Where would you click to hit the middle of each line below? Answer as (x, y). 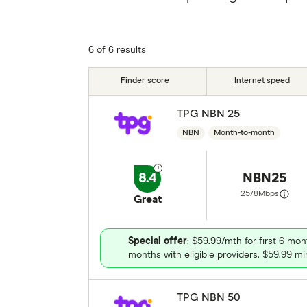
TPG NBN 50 (208, 297)
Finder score (145, 81)
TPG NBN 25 (208, 114)
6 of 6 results (117, 50)
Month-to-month (244, 133)
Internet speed (262, 81)
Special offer (157, 241)
